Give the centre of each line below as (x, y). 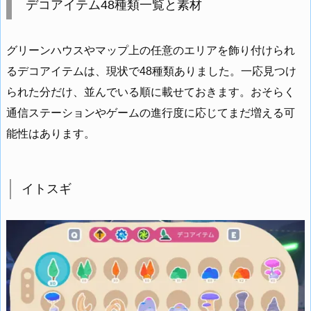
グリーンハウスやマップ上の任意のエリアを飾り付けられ (151, 51)
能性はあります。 (51, 134)
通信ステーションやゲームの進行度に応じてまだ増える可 (151, 113)
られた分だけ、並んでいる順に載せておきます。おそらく (151, 92)
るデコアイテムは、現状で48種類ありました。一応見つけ (151, 72)
